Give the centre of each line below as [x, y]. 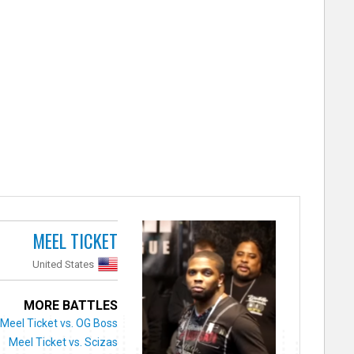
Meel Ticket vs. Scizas [64, 342]
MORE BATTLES [71, 305]
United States [64, 264]
